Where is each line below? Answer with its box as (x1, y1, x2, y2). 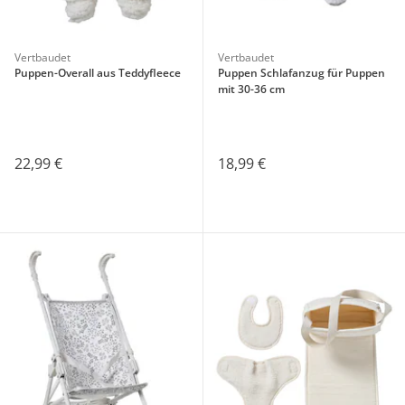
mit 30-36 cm (217, 81, 285, 98)
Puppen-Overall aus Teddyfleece (14, 65, 181, 81)
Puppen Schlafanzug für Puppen (217, 65, 385, 81)
